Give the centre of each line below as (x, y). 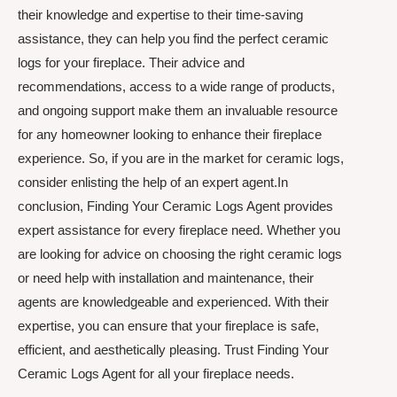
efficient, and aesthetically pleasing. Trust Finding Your (173, 349)
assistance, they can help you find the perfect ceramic (173, 38)
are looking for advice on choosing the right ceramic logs (180, 253)
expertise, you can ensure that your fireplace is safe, (168, 325)
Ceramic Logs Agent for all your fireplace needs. (156, 373)
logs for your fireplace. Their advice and (131, 62)
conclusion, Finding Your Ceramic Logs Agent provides (175, 206)
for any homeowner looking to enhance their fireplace (170, 134)
